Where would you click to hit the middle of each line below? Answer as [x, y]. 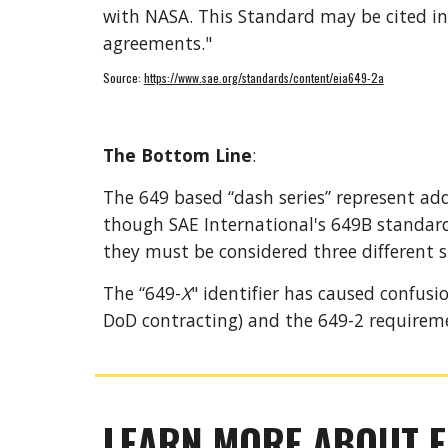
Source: [123, 77]
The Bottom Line [177, 155]
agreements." [157, 43]
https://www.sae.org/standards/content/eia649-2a [263, 77]
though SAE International [208, 224]
